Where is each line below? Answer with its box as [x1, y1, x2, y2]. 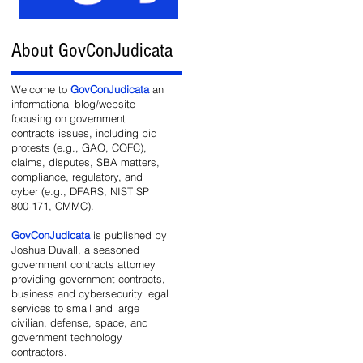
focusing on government [11, 112, 126, 125]
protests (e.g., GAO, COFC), [11, 141, 147, 154]
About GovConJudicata [11, 39, 173, 62]
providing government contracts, [11, 272, 165, 285]
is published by [90, 228, 167, 241]
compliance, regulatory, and [11, 170, 143, 183]
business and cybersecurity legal [11, 287, 169, 300]
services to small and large [11, 301, 139, 314]
